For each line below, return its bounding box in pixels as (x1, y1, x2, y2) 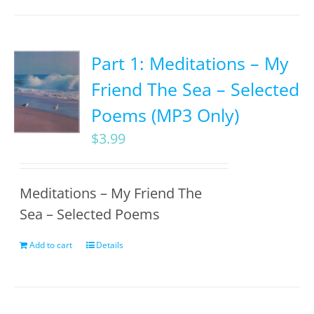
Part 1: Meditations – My (91, 51, 289, 75)
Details (96, 239, 124, 251)
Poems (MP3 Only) (91, 103, 240, 127)
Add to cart (29, 239, 73, 251)
